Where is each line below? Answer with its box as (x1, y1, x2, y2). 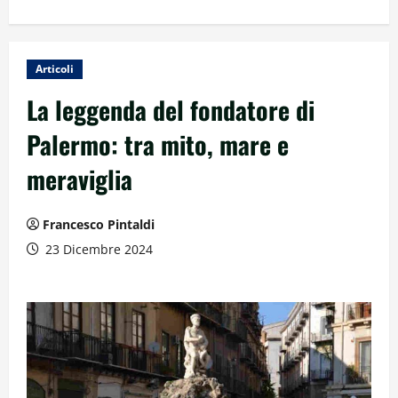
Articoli (36, 60, 74, 76)
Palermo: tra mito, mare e (27, 125, 289, 163)
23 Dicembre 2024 (42, 240, 153, 258)
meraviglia (27, 160, 132, 197)
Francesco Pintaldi (43, 215, 155, 233)
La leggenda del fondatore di (27, 91, 314, 128)
